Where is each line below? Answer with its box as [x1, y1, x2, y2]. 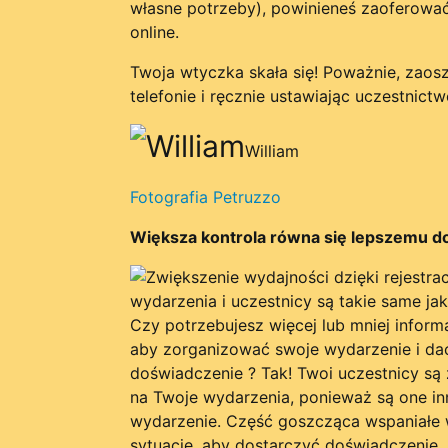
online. [129, 22, 179, 42]
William [244, 141, 299, 161]
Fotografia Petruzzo [129, 187, 281, 207]
